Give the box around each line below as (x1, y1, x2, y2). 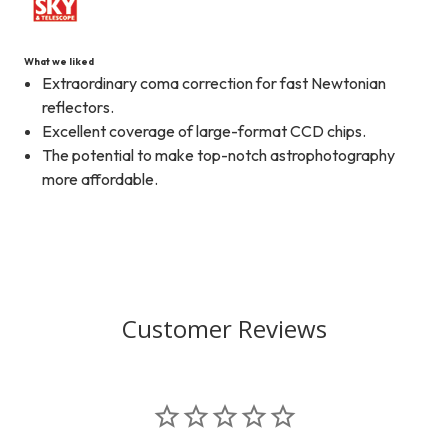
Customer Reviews (121, 312, 327, 346)
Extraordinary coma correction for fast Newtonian (42, 73, 387, 94)
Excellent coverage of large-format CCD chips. (42, 121, 367, 142)
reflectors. (42, 97, 115, 118)
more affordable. (42, 169, 159, 190)
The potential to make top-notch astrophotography (42, 145, 396, 166)
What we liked (24, 55, 94, 69)
